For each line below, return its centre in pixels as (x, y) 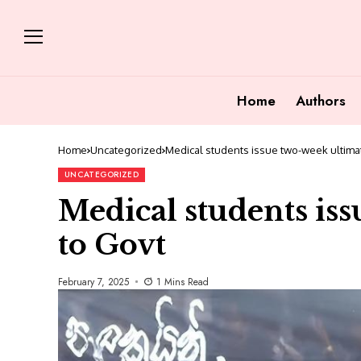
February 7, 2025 (93, 282)
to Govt (112, 245)
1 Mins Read (182, 282)
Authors (321, 100)
